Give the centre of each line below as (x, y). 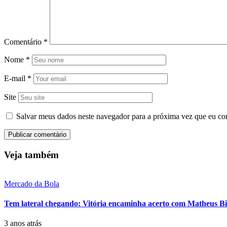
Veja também (31, 155)
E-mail (16, 79)
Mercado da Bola (32, 183)
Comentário (24, 42)
